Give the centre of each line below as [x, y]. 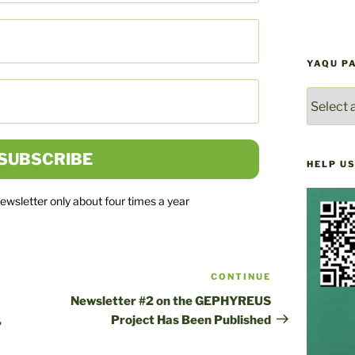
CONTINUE [240, 276]
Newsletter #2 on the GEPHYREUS [170, 301]
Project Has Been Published [191, 320]
